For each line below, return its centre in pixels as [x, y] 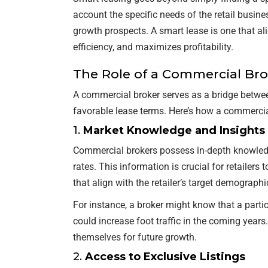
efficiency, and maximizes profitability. [153, 47]
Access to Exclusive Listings [165, 256]
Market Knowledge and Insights [174, 130]
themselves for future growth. [135, 237]
